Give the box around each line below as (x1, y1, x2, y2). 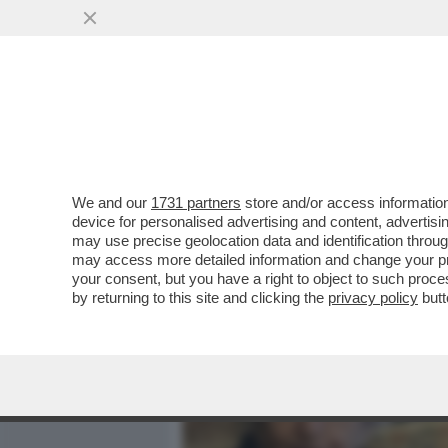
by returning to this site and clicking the (72, 289, 328, 306)
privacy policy (328, 289, 418, 306)
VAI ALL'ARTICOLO (212, 262, 354, 279)
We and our (72, 194, 151, 211)
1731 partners (151, 194, 241, 211)
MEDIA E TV (256, 115, 340, 139)
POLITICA (366, 115, 436, 139)
